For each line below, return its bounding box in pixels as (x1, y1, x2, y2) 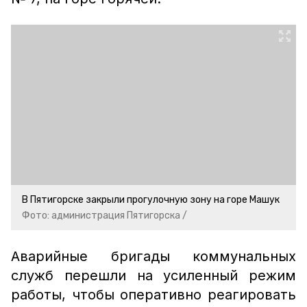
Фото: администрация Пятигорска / (22, 210, 187, 221)
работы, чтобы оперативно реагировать (11, 286, 296, 303)
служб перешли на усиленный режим (11, 267, 296, 284)
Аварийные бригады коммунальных (11, 248, 296, 265)
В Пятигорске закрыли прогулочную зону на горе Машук (22, 194, 280, 206)
